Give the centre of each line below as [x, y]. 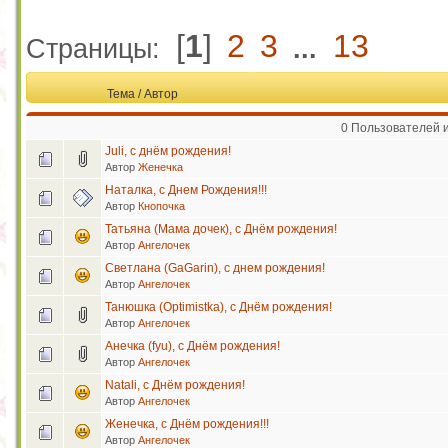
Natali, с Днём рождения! [175, 385]
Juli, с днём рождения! [168, 151]
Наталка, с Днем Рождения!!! [186, 190]
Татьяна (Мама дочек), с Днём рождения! [221, 229]
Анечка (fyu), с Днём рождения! [192, 346]
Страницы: [97, 48]
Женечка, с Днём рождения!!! [187, 424]
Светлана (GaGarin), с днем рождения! [215, 268]
